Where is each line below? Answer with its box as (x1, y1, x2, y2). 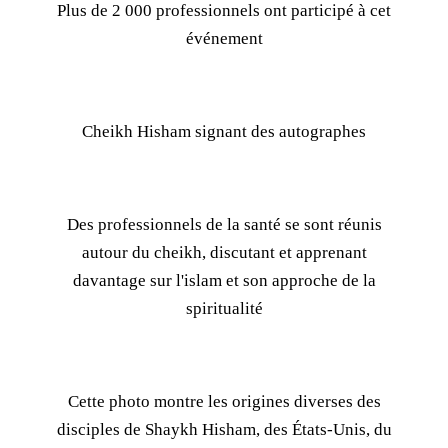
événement (185, 29, 263, 48)
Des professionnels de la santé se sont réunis (66, 215, 382, 234)
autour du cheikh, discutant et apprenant (81, 243, 367, 262)
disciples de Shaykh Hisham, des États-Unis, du (56, 420, 392, 439)
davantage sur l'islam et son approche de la (72, 271, 376, 290)
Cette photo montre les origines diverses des (67, 392, 381, 411)
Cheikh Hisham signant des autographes (82, 122, 366, 141)
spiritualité (185, 299, 263, 318)
